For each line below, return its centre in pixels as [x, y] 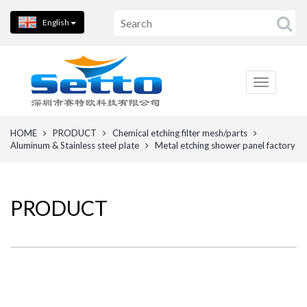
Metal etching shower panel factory [225, 145]
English [56, 22]
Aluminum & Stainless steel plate [75, 145]
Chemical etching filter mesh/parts [180, 133]
